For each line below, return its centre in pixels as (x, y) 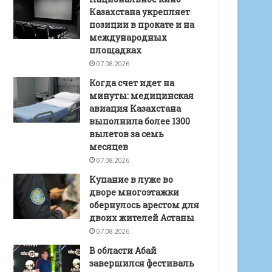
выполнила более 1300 (140, 121)
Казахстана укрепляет (140, 12)
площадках (116, 50)
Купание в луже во (131, 179)
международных (128, 37)
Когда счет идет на (132, 83)
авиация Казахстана (135, 108)
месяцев (109, 146)
